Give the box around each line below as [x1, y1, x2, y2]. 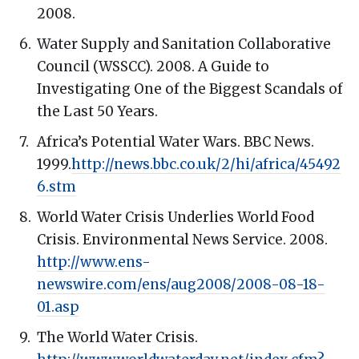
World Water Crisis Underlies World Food [37, 208, 314, 226]
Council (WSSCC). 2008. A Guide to [37, 57, 269, 75]
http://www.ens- [37, 252, 151, 271]
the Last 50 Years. [37, 102, 158, 120]
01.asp [37, 297, 79, 316]
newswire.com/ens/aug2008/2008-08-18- [37, 275, 325, 293]
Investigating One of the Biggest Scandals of [37, 79, 343, 98]
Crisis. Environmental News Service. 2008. [37, 230, 328, 248]
